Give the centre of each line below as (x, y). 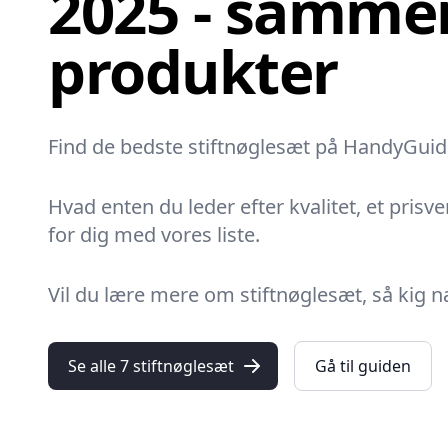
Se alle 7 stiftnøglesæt (151, 366)
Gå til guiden (363, 366)
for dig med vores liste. (154, 234)
